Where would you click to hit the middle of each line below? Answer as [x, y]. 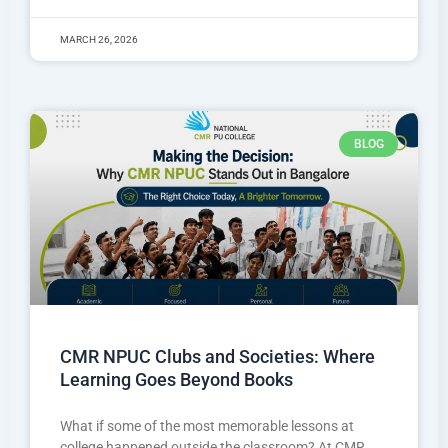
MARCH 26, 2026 [99, 39]
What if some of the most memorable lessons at [207, 425]
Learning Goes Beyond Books [176, 379]
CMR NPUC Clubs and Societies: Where [217, 356]
